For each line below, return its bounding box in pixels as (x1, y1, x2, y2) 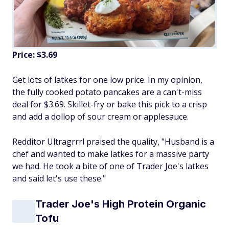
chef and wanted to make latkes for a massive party (12, 148, 209, 160)
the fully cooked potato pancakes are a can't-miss (12, 86, 202, 98)
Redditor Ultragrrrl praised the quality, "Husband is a (12, 136, 214, 148)
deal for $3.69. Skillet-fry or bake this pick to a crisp (12, 99, 207, 110)
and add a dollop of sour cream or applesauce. (12, 111, 189, 123)
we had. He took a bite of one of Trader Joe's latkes (12, 161, 209, 172)
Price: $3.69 (12, 49, 57, 61)
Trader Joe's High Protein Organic (35, 198, 206, 211)
